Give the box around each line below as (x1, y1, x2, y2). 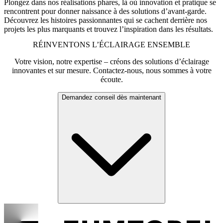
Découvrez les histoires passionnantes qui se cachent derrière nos (4, 15, 207, 24)
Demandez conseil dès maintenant (62, 93, 161, 101)
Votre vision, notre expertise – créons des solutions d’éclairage (14, 57, 209, 66)
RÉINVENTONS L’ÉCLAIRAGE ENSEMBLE (33, 40, 190, 49)
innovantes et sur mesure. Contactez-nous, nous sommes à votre (11, 66, 212, 75)
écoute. (100, 75, 123, 84)
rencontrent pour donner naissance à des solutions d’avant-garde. (4, 6, 207, 15)
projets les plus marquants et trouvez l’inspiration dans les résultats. (4, 24, 213, 33)
